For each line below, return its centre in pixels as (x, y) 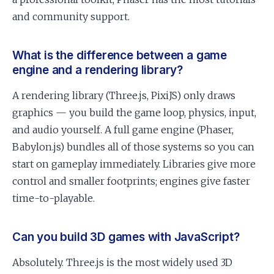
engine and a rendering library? (98, 70)
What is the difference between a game (120, 55)
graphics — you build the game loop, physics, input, (134, 113)
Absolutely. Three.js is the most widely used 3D (122, 262)
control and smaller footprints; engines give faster (131, 181)
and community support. (71, 17)
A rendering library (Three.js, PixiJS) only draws (124, 95)
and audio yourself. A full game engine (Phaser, (123, 130)
